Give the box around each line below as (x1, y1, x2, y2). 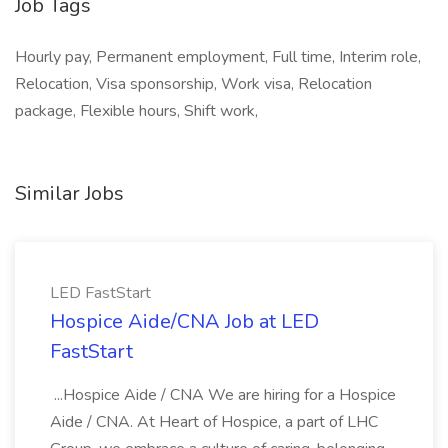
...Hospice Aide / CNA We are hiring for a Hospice (50, 384, 396, 406)
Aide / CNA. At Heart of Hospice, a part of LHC (50, 411, 378, 433)
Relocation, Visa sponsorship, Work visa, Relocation (15, 73, 372, 95)
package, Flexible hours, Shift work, (15, 100, 258, 122)
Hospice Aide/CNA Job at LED (50, 308, 319, 335)
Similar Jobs (15, 180, 124, 207)
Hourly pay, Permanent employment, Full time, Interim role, (15, 46, 421, 68)
